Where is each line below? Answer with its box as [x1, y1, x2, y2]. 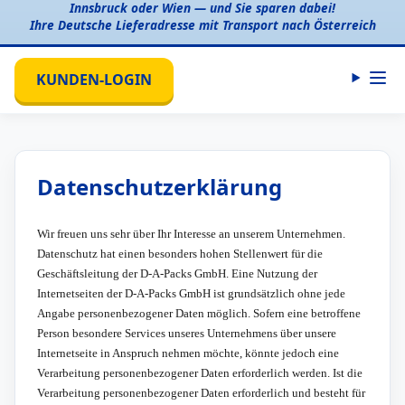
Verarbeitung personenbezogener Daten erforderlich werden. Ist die [37, 365, 363, 380]
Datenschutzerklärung [37, 171, 282, 202]
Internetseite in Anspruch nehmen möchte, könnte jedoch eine [37, 345, 339, 360]
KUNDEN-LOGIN [36, 69, 152, 89]
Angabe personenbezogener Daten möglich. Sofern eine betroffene [37, 306, 361, 320]
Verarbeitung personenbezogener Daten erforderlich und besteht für [37, 385, 365, 400]
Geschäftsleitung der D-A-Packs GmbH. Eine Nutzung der [37, 266, 317, 280]
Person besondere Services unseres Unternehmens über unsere [37, 325, 336, 340]
